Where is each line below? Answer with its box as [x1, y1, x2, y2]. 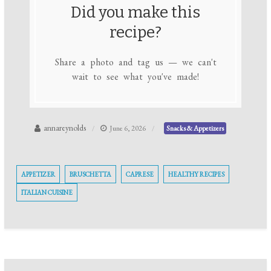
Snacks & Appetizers [166, 123, 224, 134]
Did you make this [71, 2, 200, 22]
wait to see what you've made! [72, 70, 199, 83]
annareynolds [44, 122, 87, 134]
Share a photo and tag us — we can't [54, 55, 217, 68]
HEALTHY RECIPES [168, 170, 225, 179]
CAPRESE [126, 170, 154, 179]
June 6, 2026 [109, 123, 146, 134]
